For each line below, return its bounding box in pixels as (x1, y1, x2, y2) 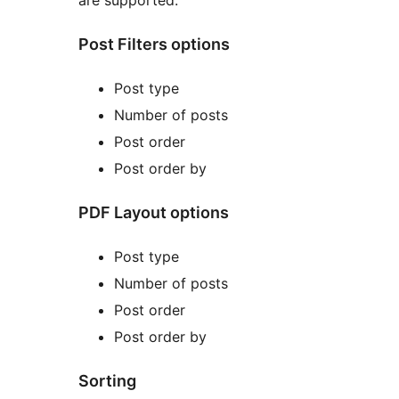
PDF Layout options (78, 203, 229, 223)
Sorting (78, 371, 136, 391)
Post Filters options (78, 35, 230, 54)
